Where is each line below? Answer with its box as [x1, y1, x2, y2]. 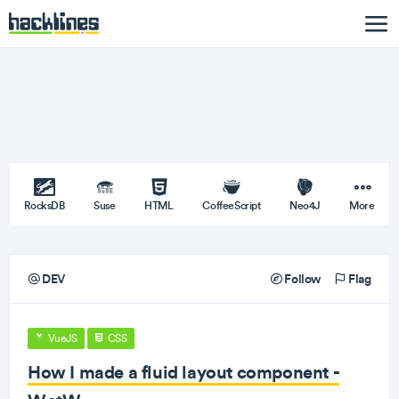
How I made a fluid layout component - [28, 361, 340, 383]
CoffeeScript [202, 199, 261, 212]
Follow [281, 271, 321, 287]
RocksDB [24, 199, 65, 212]
